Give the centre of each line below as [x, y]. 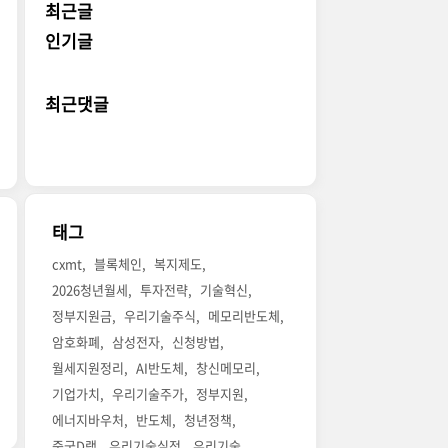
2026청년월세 [90, 290]
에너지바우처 [88, 420]
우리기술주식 [160, 316]
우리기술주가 [148, 394]
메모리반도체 [244, 316]
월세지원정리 [88, 368]
